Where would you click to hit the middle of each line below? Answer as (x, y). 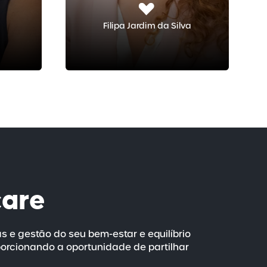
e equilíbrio (164, 234)
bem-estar (113, 234)
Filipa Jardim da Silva (147, 26)
